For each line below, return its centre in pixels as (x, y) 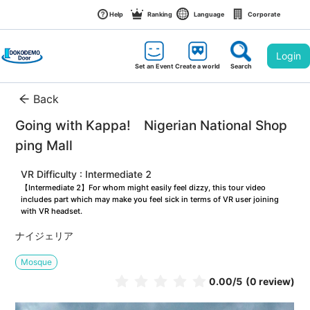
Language (209, 14)
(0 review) (270, 282)
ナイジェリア (45, 236)
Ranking (160, 14)
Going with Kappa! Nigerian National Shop (152, 126)
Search (241, 66)
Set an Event (154, 66)
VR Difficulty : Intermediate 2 (86, 174)
